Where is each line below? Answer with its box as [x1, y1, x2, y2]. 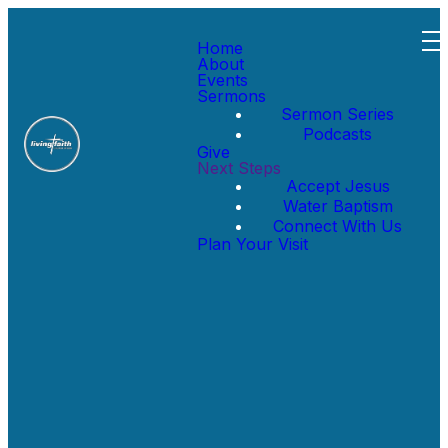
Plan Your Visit [197, 234, 308, 254]
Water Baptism [282, 196, 393, 216]
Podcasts [303, 124, 372, 144]
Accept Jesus [285, 176, 390, 196]
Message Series [24, 182, 284, 222]
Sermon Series [281, 104, 394, 124]
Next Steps [197, 158, 281, 178]
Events [197, 70, 248, 90]
